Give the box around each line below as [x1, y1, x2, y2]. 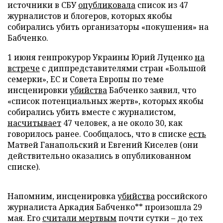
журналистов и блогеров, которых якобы [7, 10, 172, 21]
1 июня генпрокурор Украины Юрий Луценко [7, 52, 195, 63]
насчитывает [7, 117, 61, 128]
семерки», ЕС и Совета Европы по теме [7, 74, 164, 85]
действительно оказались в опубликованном [7, 150, 191, 161]
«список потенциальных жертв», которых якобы [7, 96, 204, 107]
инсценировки [7, 85, 70, 96]
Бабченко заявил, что [107, 85, 196, 96]
